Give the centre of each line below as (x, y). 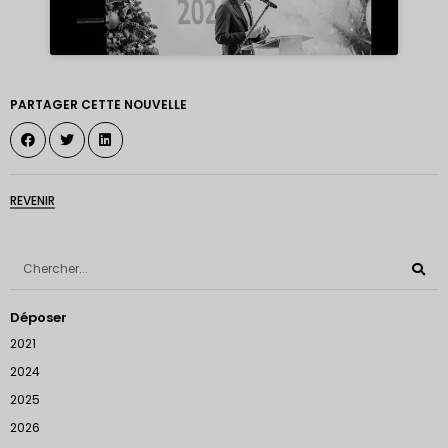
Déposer (38, 317)
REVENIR (32, 200)
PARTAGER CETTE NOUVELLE (98, 105)
